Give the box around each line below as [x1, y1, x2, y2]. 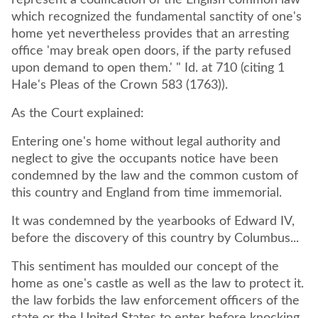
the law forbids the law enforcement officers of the [11, 295, 300, 307]
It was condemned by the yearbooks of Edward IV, [11, 215, 295, 228]
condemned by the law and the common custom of [11, 170, 298, 182]
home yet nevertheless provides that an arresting [11, 28, 289, 40]
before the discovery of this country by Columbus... [11, 232, 302, 245]
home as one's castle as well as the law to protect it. [11, 278, 304, 290]
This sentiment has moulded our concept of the [11, 261, 279, 273]
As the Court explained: [11, 107, 144, 120]
